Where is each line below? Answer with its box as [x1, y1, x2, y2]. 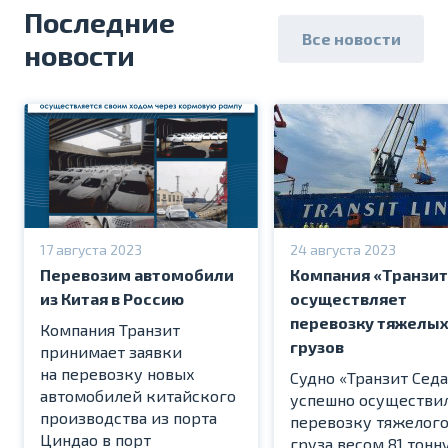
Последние [24, 5, 175, 40]
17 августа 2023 [40, 240, 142, 258]
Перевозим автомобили [40, 264, 234, 284]
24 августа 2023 [290, 240, 396, 258]
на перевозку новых [40, 363, 195, 383]
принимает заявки [40, 341, 182, 361]
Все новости [301, 29, 401, 49]
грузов [290, 336, 344, 356]
